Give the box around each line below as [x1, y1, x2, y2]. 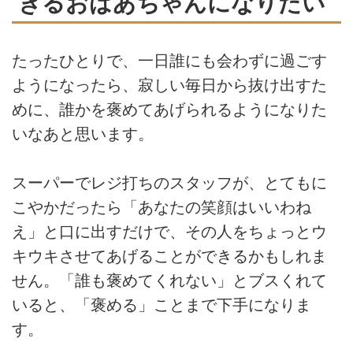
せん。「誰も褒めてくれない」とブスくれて [12, 271, 327, 289]
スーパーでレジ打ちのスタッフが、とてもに [12, 173, 327, 191]
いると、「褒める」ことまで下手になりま [12, 295, 311, 314]
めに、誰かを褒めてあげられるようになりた [12, 100, 327, 118]
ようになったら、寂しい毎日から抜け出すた [12, 76, 327, 94]
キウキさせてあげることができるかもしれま [12, 247, 327, 265]
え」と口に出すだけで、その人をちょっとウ [12, 222, 327, 240]
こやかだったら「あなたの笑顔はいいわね [12, 198, 311, 216]
